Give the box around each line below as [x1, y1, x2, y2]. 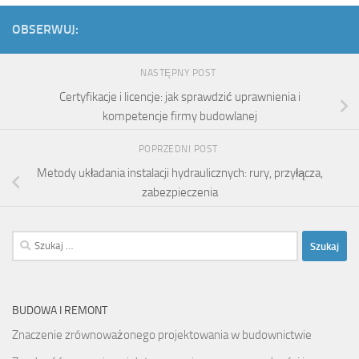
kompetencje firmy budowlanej [102, 108, 257, 123]
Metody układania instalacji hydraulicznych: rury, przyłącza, [36, 166, 323, 181]
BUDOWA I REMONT [12, 304, 107, 318]
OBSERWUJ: [12, 21, 79, 37]
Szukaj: [11, 232, 46, 248]
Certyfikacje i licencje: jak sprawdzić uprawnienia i [58, 89, 301, 104]
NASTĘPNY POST [140, 67, 219, 79]
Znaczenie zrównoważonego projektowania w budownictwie [12, 328, 312, 343]
